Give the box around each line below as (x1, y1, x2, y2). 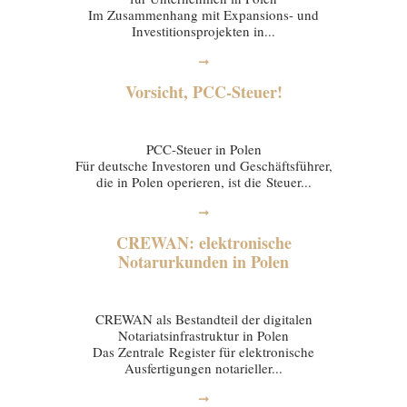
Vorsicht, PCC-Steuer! (124, 80, 283, 104)
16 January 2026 (155, 280, 252, 298)
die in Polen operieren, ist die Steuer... (95, 173, 312, 191)
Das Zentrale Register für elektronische (93, 342, 314, 361)
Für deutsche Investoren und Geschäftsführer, (74, 156, 333, 174)
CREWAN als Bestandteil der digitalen (94, 310, 313, 328)
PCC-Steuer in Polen (145, 140, 262, 158)
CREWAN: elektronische (115, 231, 292, 254)
